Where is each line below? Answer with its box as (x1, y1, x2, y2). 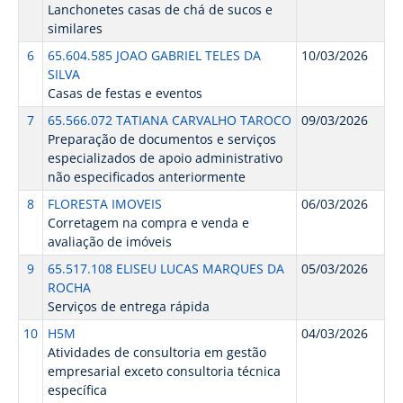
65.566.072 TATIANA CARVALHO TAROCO (47, 112, 291, 129)
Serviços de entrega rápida (47, 298, 210, 315)
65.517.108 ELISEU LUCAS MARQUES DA (47, 260, 284, 277)
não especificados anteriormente (47, 168, 246, 185)
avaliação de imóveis (47, 233, 172, 250)
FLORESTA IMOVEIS (47, 195, 162, 212)
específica (47, 381, 107, 399)
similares (47, 20, 103, 37)
